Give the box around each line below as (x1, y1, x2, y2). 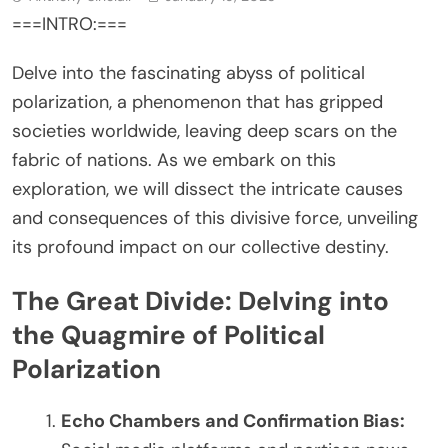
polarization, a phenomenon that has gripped (12, 89, 383, 114)
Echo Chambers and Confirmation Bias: (61, 409, 405, 434)
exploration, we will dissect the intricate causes (12, 176, 403, 201)
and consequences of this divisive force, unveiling (12, 205, 418, 230)
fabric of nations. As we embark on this (12, 147, 336, 172)
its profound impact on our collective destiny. (12, 234, 389, 259)
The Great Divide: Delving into (12, 283, 389, 318)
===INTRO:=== (12, 11, 127, 36)
